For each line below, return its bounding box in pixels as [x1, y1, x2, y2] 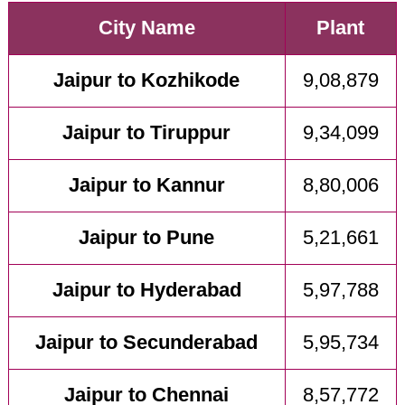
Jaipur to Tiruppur [62, 122, 231, 145]
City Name [98, 17, 195, 40]
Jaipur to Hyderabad [52, 279, 241, 302]
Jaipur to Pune [79, 227, 215, 250]
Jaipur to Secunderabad [35, 332, 259, 354]
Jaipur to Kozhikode [53, 70, 240, 92]
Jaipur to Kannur [68, 174, 225, 197]
